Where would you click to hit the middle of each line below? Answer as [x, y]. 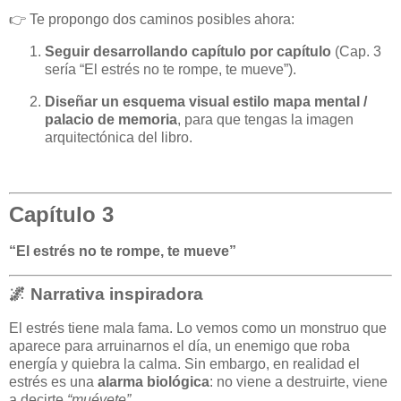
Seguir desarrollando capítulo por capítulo [188, 51]
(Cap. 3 [356, 51]
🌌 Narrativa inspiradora [106, 294]
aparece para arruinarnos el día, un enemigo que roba [179, 346]
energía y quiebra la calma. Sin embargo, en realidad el [184, 363]
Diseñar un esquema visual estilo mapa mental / [206, 101]
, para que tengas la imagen [265, 119]
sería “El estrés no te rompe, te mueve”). [171, 69]
